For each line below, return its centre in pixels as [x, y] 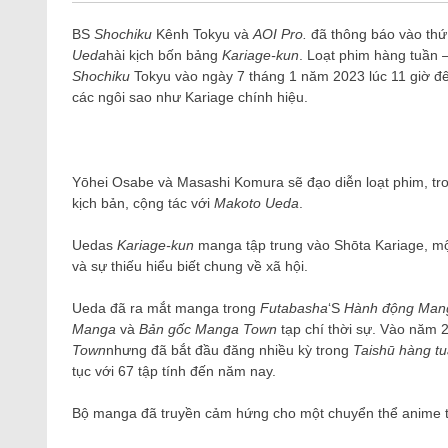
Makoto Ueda [256, 203]
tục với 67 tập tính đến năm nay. [174, 371]
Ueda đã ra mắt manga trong [166, 308]
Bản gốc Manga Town [208, 329]
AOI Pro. [280, 34]
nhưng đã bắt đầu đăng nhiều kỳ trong [229, 350]
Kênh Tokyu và [202, 34]
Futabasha [294, 308]
